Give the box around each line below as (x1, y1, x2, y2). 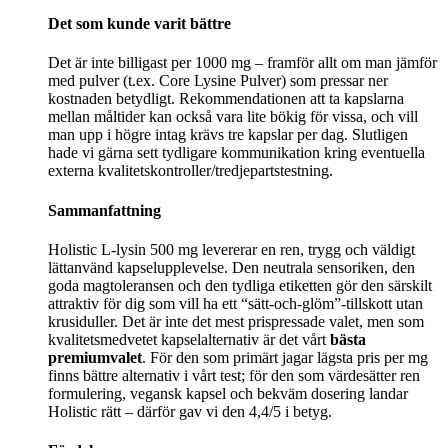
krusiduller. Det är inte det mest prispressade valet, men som (48, 312, 424, 330)
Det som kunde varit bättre (48, 15, 231, 33)
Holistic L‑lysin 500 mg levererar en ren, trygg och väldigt (48, 240, 415, 258)
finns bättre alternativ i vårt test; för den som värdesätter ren (48, 366, 420, 384)
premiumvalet (48, 348, 142, 366)
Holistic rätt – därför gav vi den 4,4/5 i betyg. (48, 402, 332, 420)
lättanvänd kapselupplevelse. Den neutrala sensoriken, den (48, 258, 415, 276)
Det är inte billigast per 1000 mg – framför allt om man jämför (48, 54, 437, 72)
